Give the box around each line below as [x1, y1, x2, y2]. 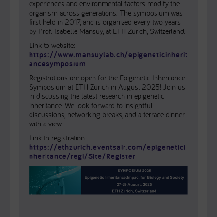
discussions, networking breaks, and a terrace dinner [29, 109, 185, 119]
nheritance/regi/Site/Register [29, 151, 136, 161]
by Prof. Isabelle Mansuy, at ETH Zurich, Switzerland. [29, 26, 185, 36]
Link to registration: [29, 133, 86, 142]
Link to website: [29, 40, 75, 50]
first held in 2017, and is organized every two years [29, 17, 181, 27]
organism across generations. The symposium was [29, 8, 183, 17]
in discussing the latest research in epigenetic [29, 91, 164, 101]
